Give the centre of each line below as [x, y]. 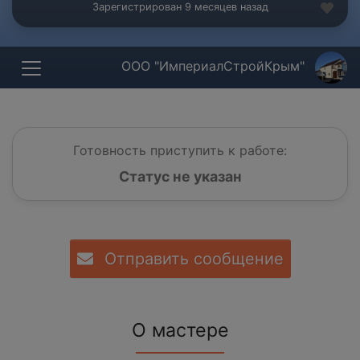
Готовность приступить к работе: [180, 151]
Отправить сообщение [191, 259]
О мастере [180, 331]
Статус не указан [180, 177]
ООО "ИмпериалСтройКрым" [215, 66]
